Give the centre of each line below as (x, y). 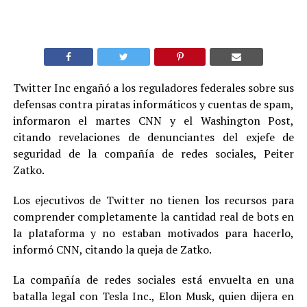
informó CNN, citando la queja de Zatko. (112, 249)
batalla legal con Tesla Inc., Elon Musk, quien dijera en (153, 296)
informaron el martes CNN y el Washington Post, (153, 120)
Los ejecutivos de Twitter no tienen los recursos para (153, 200)
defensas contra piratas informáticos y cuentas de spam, (153, 104)
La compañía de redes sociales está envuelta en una (153, 279)
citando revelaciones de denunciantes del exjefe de (153, 137)
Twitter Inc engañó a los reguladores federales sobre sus (153, 87)
